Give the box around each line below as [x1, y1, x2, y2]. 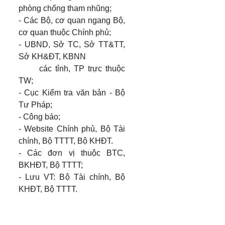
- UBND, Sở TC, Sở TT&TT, [19, 40, 125, 49]
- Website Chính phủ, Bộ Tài [19, 125, 125, 133]
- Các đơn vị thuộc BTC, [19, 149, 125, 157]
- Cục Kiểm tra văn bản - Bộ [19, 88, 125, 97]
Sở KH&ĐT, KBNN [19, 52, 86, 61]
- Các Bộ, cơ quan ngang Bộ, [19, 16, 125, 25]
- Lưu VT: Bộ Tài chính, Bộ [19, 173, 125, 181]
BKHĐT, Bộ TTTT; [19, 161, 83, 169]
